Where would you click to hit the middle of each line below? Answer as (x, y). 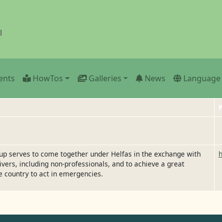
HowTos (48, 79)
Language (202, 79)
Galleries (105, 79)
